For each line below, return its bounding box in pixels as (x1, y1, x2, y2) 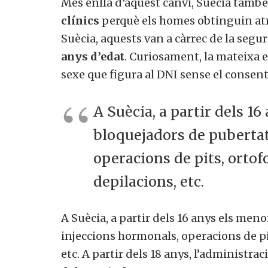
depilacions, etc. (93, 172, 204, 190)
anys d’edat (61, 49, 124, 63)
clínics (61, 13, 99, 28)
